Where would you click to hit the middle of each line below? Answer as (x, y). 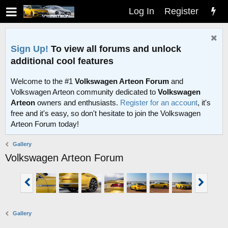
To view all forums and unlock (115, 49)
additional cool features (62, 61)
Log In (141, 11)
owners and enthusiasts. (78, 103)
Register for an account (159, 103)
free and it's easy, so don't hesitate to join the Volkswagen (106, 113)
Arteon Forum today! (45, 124)
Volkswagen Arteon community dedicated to (84, 92)
